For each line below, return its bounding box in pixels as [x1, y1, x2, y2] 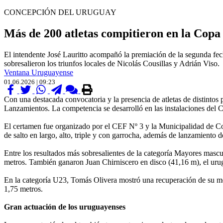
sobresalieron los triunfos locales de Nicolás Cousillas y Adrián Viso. [4, 59, 220, 68]
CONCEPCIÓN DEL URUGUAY [4, 7, 116, 16]
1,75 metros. [4, 184, 43, 193]
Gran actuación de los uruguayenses [4, 202, 125, 211]
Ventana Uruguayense [4, 68, 73, 77]
